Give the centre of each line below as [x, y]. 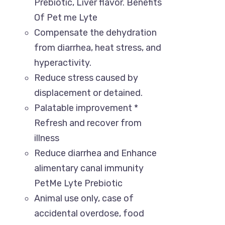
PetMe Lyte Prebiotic [79, 183]
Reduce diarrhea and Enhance [96, 153]
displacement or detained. [89, 93]
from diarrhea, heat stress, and [98, 48]
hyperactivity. [63, 63]
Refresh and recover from [88, 123]
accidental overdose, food [89, 213]
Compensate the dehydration [96, 33]
